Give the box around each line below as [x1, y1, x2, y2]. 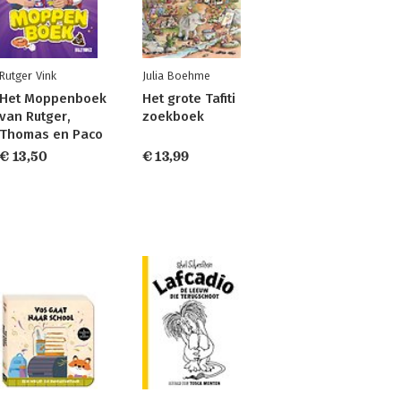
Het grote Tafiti [141, 90, 235, 107]
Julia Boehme [141, 68, 210, 82]
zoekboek [141, 107, 204, 124]
